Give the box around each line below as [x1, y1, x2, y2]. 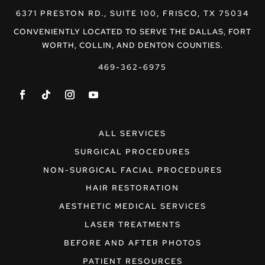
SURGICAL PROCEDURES [75, 146, 190, 157]
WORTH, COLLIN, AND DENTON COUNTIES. [42, 40, 223, 51]
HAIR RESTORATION [86, 183, 179, 193]
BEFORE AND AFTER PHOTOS [63, 237, 202, 248]
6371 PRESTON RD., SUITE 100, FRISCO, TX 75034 [16, 8, 249, 19]
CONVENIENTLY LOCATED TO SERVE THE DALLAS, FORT [14, 27, 251, 37]
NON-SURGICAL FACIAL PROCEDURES [43, 164, 222, 175]
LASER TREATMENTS [84, 219, 181, 230]
